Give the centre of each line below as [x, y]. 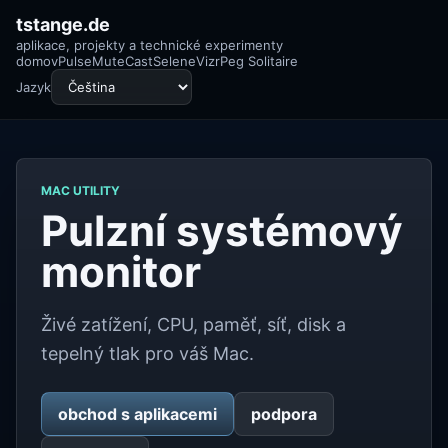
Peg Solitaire [259, 61]
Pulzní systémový [222, 230]
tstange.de [63, 24]
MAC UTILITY [80, 190]
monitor [121, 271]
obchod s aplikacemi [137, 414]
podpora [284, 414]
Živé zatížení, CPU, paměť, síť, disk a [193, 324]
